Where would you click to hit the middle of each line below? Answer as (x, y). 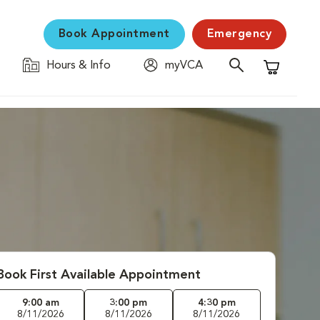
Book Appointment (114, 34)
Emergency (239, 34)
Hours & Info (79, 66)
